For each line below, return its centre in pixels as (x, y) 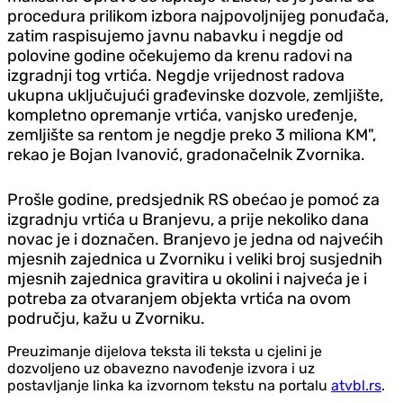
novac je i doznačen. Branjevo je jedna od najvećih (195, 239)
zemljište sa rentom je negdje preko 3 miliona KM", (192, 134)
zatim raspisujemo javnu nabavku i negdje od (175, 36)
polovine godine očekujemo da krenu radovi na (180, 55)
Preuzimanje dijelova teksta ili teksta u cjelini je (165, 351)
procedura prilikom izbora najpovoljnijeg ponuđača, (198, 16)
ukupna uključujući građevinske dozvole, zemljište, (195, 95)
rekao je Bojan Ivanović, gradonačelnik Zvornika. (186, 154)
